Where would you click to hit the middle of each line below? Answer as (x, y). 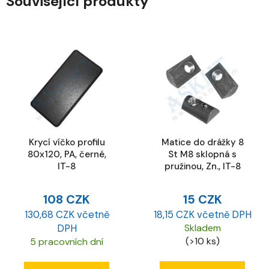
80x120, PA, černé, (67, 154)
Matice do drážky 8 (202, 142)
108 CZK (67, 200)
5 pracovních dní (67, 242)
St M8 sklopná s (202, 154)
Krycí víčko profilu (67, 142)
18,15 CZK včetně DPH (202, 215)
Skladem (202, 228)
